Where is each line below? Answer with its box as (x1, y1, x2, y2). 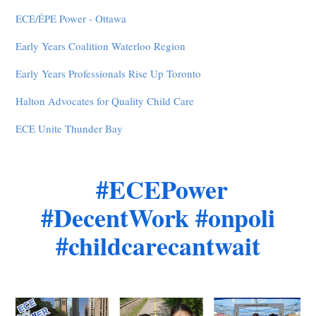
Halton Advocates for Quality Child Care (16, 94, 195, 108)
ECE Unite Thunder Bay (16, 121, 127, 135)
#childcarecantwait (55, 227, 260, 264)
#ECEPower (87, 171, 229, 207)
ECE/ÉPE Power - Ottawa (16, 11, 127, 25)
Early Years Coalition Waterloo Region (16, 39, 190, 53)
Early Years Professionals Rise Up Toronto (16, 66, 202, 80)
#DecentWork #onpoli (40, 199, 275, 236)
